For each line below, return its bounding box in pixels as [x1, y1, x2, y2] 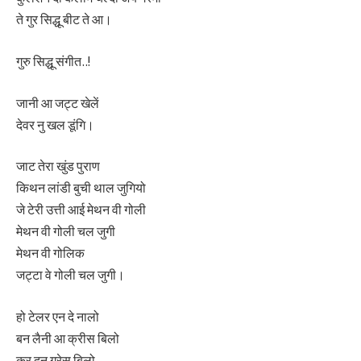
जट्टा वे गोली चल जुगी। [16, 267, 125, 284]
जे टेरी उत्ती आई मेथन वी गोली [16, 201, 146, 218]
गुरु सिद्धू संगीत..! [16, 53, 90, 69]
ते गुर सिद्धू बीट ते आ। [16, 11, 112, 28]
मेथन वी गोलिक [16, 245, 85, 262]
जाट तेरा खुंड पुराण [16, 158, 100, 175]
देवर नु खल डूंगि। [16, 116, 94, 133]
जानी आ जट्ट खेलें [16, 94, 99, 111]
